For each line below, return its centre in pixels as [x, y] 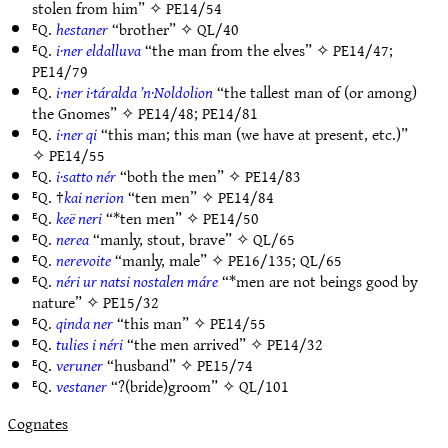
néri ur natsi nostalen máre [137, 281]
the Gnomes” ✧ [85, 113]
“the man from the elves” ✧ [237, 50]
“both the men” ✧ [180, 176]
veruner [79, 365]
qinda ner [84, 323]
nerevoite [83, 260]
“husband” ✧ [150, 365]
